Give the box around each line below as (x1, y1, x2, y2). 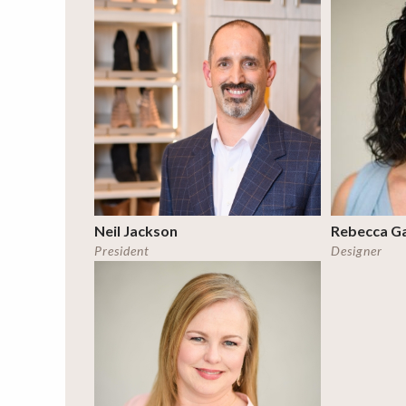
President (94, 243, 150, 258)
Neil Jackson (94, 221, 178, 239)
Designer (331, 243, 383, 258)
